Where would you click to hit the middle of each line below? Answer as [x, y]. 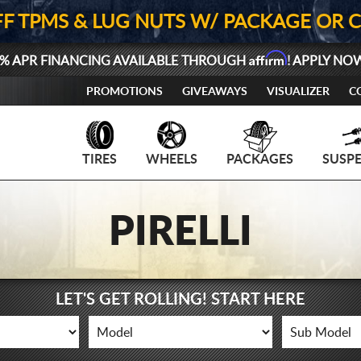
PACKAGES [260, 160]
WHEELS [172, 160]
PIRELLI [180, 233]
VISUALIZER [298, 92]
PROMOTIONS [124, 92]
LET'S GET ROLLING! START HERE [180, 300]
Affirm [268, 58]
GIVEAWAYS [215, 92]
